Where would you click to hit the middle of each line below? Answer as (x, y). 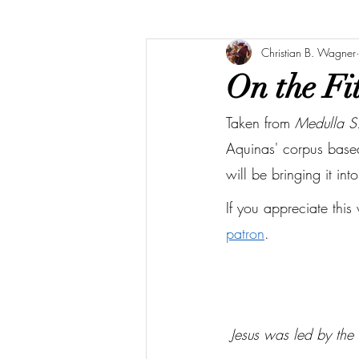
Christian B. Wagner (309, 52)
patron (245, 233)
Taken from (260, 123)
